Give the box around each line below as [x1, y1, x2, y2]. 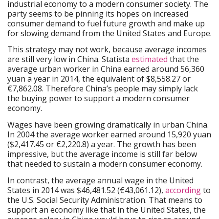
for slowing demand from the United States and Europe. [7, 27, 212, 39]
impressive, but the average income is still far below [7, 149, 197, 160]
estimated [131, 54, 168, 65]
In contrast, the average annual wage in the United [7, 175, 194, 186]
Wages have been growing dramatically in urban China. [7, 119, 209, 131]
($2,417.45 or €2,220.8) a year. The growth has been [7, 139, 196, 150]
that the [168, 54, 199, 65]
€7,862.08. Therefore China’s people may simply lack [7, 83, 198, 94]
